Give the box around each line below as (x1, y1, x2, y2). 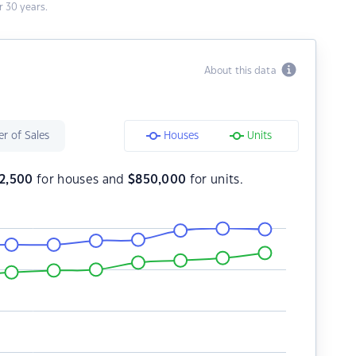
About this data (203, 66, 281, 75)
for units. (186, 174, 243, 186)
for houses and (33, 174, 128, 186)
